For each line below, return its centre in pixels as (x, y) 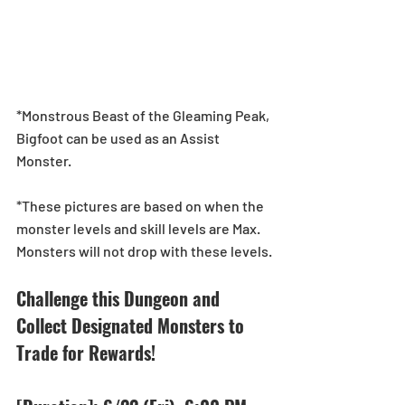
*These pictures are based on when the (141, 205)
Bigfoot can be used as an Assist (119, 137)
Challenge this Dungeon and (120, 298)
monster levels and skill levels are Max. (140, 228)
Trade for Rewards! (86, 352)
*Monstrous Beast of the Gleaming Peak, (144, 115)
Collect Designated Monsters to (132, 325)
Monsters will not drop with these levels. (144, 250)
